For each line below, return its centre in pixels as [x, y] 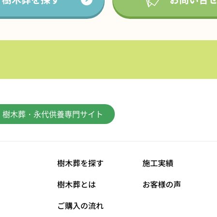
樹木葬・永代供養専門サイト [53, 114]
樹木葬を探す [80, 163]
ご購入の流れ [80, 205]
